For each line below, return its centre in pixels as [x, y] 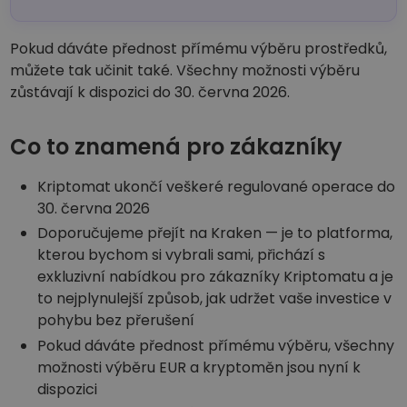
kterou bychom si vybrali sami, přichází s [182, 255]
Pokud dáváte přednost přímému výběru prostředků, [199, 49]
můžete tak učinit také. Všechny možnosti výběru [185, 71]
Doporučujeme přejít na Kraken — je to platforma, [215, 233]
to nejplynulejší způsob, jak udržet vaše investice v [215, 299]
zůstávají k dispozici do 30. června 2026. [150, 93]
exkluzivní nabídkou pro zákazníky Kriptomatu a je [216, 277]
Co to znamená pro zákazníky [177, 147]
